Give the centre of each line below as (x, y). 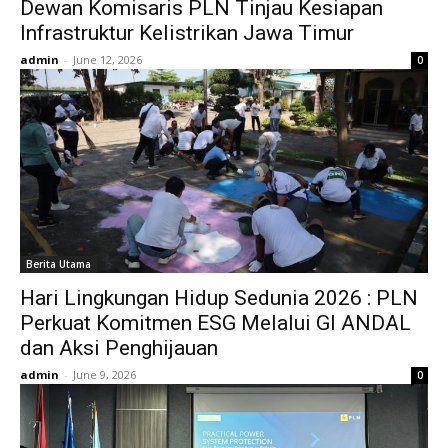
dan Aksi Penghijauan (119, 348)
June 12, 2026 (107, 59)
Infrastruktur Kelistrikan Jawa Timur (187, 33)
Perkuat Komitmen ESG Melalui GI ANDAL (215, 323)
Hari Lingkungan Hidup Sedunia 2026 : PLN (219, 298)
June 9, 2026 (104, 374)
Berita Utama (58, 264)
